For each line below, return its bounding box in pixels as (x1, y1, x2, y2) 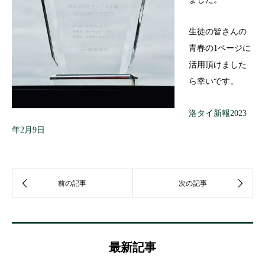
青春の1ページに (189, 44, 251, 53)
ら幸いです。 (189, 77, 238, 86)
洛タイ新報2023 (189, 109, 247, 118)
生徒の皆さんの (189, 27, 247, 36)
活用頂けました (189, 60, 247, 69)
